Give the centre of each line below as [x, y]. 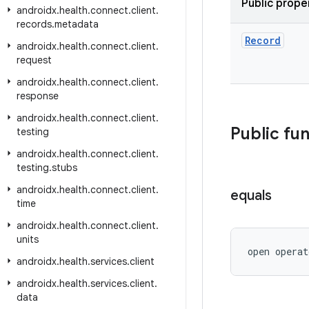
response [38, 96]
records [34, 24]
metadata [77, 24]
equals [251, 196]
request [34, 60]
